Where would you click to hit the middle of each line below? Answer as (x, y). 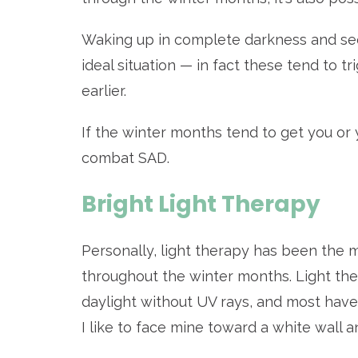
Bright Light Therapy (201, 205)
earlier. (106, 91)
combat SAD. (127, 158)
